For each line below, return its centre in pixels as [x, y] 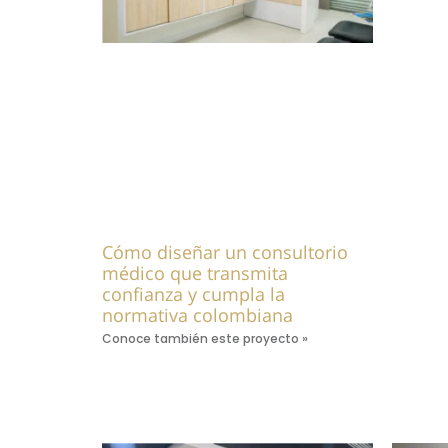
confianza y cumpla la [193, 293]
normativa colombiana [197, 314]
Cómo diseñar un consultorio [225, 251]
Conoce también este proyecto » [205, 338]
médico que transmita [195, 272]
